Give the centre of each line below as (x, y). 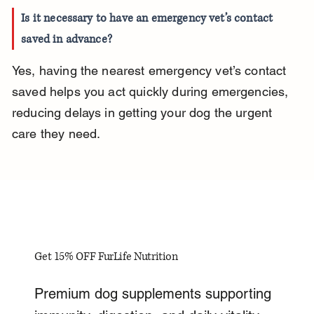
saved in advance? (67, 40)
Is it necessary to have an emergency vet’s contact (149, 19)
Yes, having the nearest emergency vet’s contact (151, 71)
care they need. (56, 134)
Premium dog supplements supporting (153, 294)
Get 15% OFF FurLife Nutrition (106, 257)
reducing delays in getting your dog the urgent (144, 113)
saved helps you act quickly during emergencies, (152, 92)
